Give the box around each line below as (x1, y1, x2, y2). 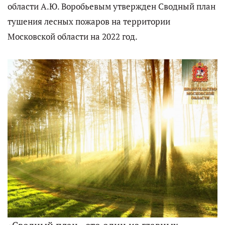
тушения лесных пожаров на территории (8, 16, 170, 27)
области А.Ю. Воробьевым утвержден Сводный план (8, 1, 215, 12)
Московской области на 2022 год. (8, 31, 138, 42)
